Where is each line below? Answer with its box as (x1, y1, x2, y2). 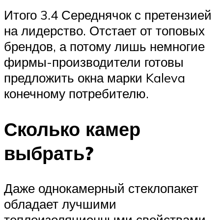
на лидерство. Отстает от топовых (4, 22, 205, 38)
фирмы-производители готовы (4, 54, 184, 70)
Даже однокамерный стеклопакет (4, 180, 198, 196)
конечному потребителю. (4, 85, 149, 101)
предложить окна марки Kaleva (4, 69, 185, 85)
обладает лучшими (4, 196, 116, 212)
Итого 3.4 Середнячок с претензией (4, 6, 212, 23)
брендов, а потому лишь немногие (4, 38, 205, 54)
